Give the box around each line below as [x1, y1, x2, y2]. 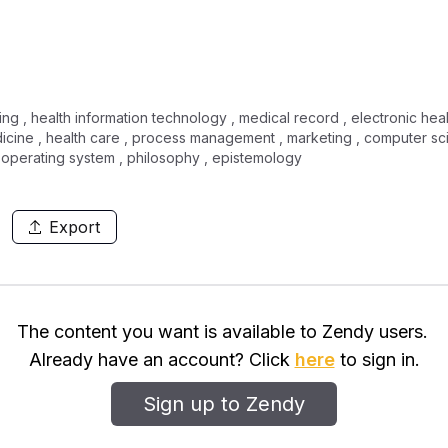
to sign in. [334, 349, 420, 370]
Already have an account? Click [28, 349, 295, 370]
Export [49, 217, 100, 237]
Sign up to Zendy [143, 392, 305, 416]
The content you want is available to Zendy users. [16, 321, 428, 342]
